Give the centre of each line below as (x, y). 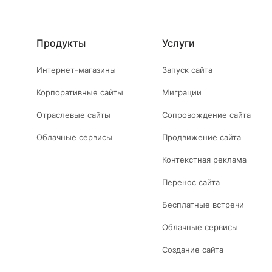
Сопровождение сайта (207, 115)
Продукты (61, 43)
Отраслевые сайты (73, 115)
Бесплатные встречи (203, 205)
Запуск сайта (188, 70)
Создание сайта (193, 250)
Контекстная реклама (205, 160)
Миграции (182, 93)
